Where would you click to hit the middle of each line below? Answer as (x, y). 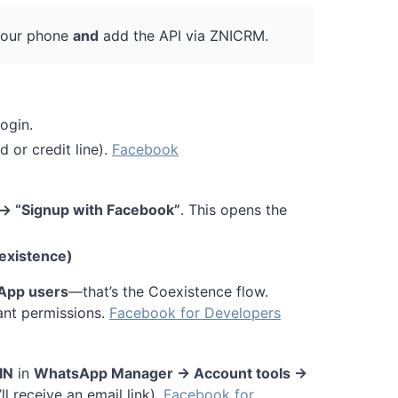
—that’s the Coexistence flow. (168, 291)
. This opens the (234, 209)
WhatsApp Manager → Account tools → (171, 373)
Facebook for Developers (195, 312)
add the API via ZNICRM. (183, 35)
